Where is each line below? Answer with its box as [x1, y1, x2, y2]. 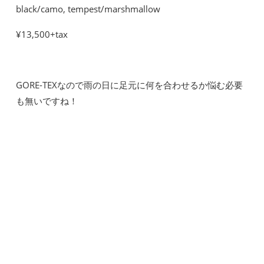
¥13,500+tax [16, 28, 68, 40]
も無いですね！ [16, 94, 78, 107]
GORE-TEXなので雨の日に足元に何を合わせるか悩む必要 [16, 78, 243, 91]
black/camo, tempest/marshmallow [16, 2, 160, 15]
